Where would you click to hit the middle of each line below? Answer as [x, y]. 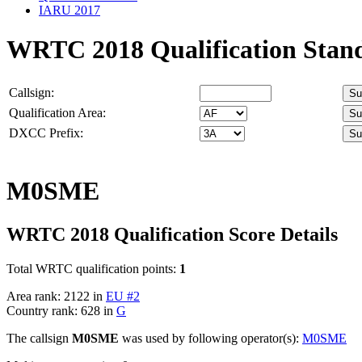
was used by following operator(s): [210, 338]
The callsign [39, 338]
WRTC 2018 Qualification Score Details [172, 234]
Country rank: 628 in [61, 310]
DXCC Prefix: [46, 133]
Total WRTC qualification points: [93, 268]
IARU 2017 [69, 10]
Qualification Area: [57, 112]
